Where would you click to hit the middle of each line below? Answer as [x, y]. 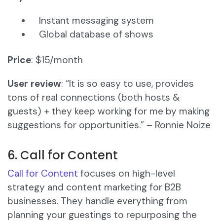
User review [34, 84]
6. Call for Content [63, 155]
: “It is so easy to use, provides [128, 84]
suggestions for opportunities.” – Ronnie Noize [109, 125]
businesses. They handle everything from [97, 201]
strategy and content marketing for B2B [94, 187]
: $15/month [57, 60]
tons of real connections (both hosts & [93, 98]
